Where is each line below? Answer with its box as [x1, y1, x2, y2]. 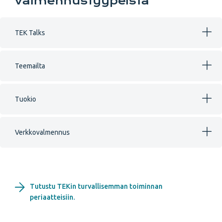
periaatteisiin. [30, 193, 76, 202]
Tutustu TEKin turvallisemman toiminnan [30, 182, 163, 191]
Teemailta [15, 62, 45, 70]
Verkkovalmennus [15, 128, 70, 137]
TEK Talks [15, 29, 45, 37]
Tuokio [15, 95, 36, 104]
